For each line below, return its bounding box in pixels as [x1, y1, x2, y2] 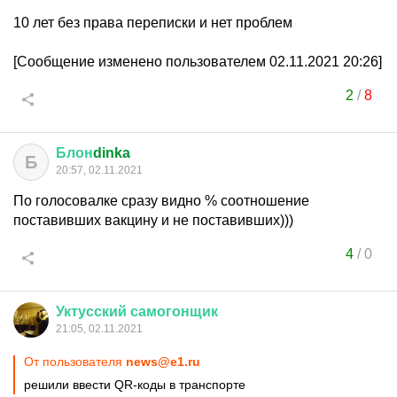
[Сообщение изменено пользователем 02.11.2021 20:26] [13, 54, 382, 69]
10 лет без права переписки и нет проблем [13, 15, 292, 30]
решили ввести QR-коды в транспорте [24, 378, 245, 392]
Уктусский [56, 304, 127, 319]
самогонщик [130, 304, 218, 319]
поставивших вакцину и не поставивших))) [13, 213, 293, 228]
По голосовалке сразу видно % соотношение [13, 193, 309, 208]
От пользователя [24, 354, 126, 369]
